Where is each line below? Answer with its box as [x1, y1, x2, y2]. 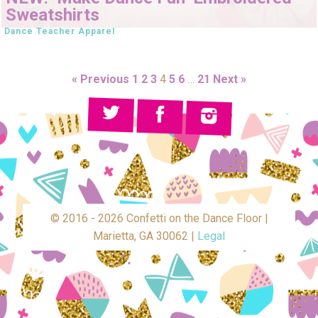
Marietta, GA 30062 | [93, 229, 197, 243]
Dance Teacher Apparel [4, 26, 115, 36]
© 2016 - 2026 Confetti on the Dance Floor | [50, 212, 268, 226]
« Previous [72, 72, 129, 87]
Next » [213, 72, 246, 87]
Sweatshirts [6, 4, 99, 25]
